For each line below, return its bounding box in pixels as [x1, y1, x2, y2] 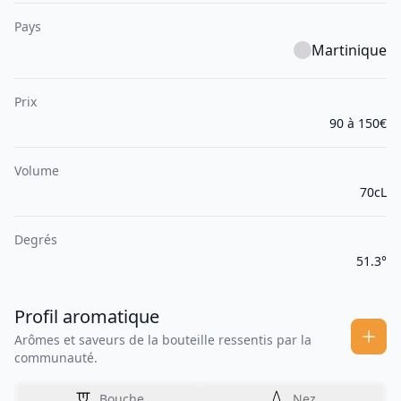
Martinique [311, 40, 387, 61]
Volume [14, 162, 59, 180]
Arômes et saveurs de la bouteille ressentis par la [14, 331, 311, 349]
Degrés [14, 231, 57, 249]
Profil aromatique [14, 304, 159, 329]
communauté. [14, 349, 98, 367]
